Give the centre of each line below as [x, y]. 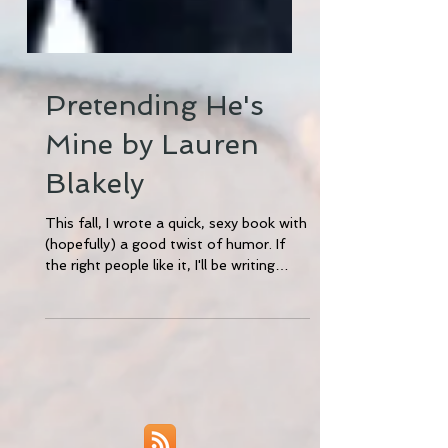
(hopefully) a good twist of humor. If [165, 284]
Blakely [94, 223]
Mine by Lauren [152, 184]
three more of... [96, 326]
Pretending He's [154, 145]
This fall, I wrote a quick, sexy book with [176, 263]
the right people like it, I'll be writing [160, 305]
